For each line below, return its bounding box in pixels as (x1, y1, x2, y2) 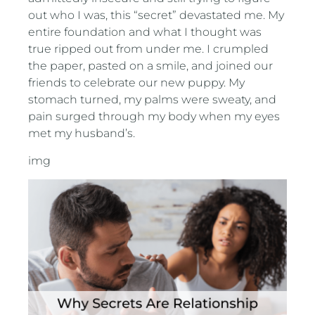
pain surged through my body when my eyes (28, 110, 281, 124)
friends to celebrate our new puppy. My (28, 76, 245, 90)
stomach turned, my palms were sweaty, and (28, 93, 277, 107)
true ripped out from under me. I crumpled (28, 42, 269, 56)
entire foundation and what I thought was (28, 25, 262, 39)
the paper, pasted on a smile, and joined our (28, 59, 274, 73)
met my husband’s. (28, 127, 136, 141)
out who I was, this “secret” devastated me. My (28, 8, 285, 22)
